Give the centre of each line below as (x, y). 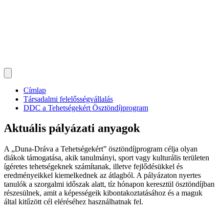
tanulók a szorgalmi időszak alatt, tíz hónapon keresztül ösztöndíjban (109, 184)
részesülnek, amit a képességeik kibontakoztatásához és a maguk (103, 193)
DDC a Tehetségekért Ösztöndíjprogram (86, 108)
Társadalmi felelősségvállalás (68, 99)
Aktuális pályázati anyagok (72, 128)
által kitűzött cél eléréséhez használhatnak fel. (74, 202)
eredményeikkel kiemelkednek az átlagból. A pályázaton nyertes (102, 175)
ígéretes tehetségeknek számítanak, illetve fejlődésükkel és (93, 167)
